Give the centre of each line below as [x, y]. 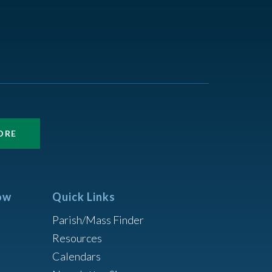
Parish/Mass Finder [98, 219]
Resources [77, 238]
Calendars [76, 256]
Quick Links [83, 196]
